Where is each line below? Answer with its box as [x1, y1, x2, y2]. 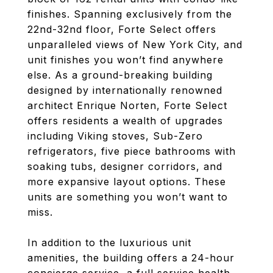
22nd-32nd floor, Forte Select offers [27, 23, 216, 35]
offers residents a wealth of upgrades [27, 115, 223, 127]
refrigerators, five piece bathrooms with [27, 145, 236, 157]
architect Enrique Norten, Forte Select [27, 99, 227, 112]
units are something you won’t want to [27, 191, 228, 203]
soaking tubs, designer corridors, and [27, 160, 222, 172]
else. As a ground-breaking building [27, 69, 213, 81]
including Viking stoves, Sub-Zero [27, 130, 203, 142]
